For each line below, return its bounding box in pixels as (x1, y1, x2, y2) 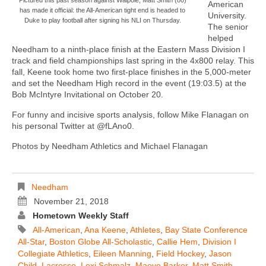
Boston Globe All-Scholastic (49, 236, 152, 246)
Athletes (130, 224, 160, 235)
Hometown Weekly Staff (33, 210, 129, 220)
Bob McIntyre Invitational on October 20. (12, 89, 163, 99)
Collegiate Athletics (18, 248, 88, 258)
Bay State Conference (165, 224, 248, 235)
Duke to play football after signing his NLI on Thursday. (24, 16, 181, 24)
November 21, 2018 (34, 196, 109, 206)
